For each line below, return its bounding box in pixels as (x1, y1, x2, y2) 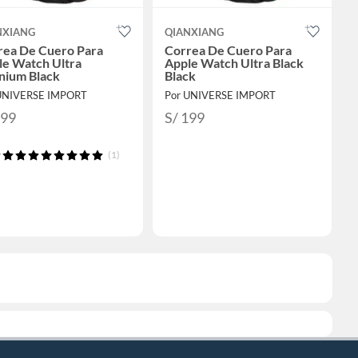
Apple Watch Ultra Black (164, 55, 304, 71)
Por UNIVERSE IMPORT (164, 89, 276, 102)
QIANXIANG (164, 26, 224, 39)
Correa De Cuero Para (164, 42, 292, 58)
